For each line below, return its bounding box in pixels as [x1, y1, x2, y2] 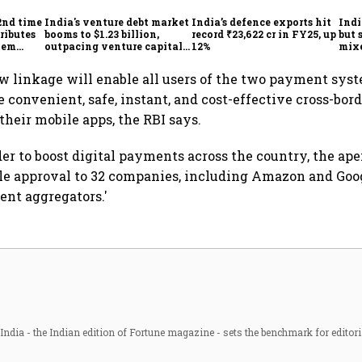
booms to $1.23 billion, [44, 27, 160, 40]
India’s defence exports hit [192, 15, 332, 28]
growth [44, 51, 84, 65]
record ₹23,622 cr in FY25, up [192, 27, 337, 40]
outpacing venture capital [44, 39, 183, 53]
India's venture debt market [44, 15, 190, 28]
